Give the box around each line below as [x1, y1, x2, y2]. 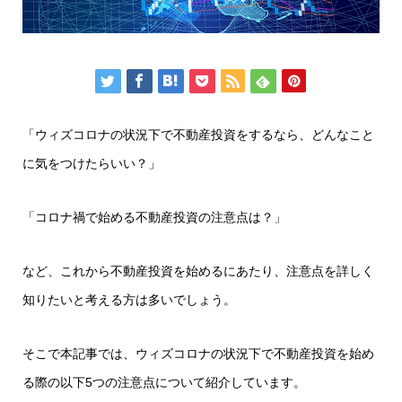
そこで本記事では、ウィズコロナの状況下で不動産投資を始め [22, 345, 374, 361]
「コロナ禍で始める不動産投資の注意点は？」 [22, 209, 286, 224]
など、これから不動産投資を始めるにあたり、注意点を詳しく [22, 263, 374, 278]
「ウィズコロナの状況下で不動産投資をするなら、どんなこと [22, 127, 374, 142]
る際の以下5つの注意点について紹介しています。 [22, 374, 306, 389]
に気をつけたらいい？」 [22, 155, 161, 170]
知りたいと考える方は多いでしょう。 [22, 292, 236, 307]
